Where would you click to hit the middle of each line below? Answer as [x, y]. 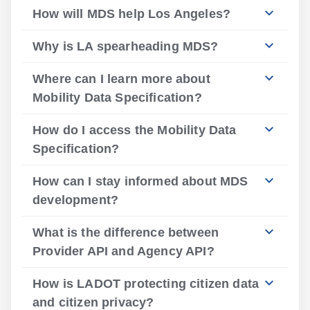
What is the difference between [126, 232]
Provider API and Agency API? [124, 251]
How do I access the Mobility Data [135, 130]
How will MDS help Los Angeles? [132, 14]
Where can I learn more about [121, 79]
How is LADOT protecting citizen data [146, 284]
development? [76, 200]
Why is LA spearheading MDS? [126, 46]
